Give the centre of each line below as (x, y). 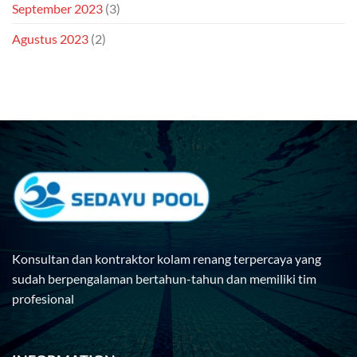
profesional (43, 299)
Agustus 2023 (50, 38)
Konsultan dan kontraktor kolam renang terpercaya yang (167, 259)
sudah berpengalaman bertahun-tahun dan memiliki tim (164, 279)
